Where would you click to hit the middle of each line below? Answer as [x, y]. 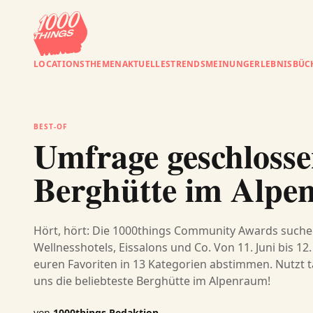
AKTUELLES [146, 64]
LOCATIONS [59, 64]
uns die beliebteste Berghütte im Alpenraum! [152, 281]
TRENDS [188, 64]
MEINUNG [228, 64]
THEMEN [103, 64]
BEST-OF [50, 126]
